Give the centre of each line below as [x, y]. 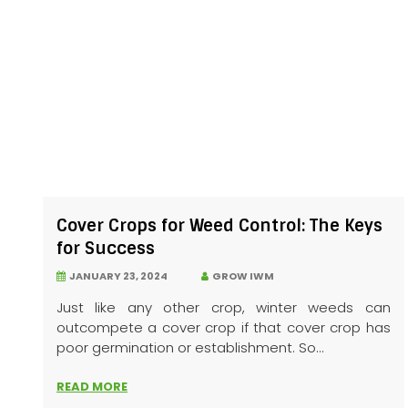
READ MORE [92, 387]
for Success [106, 249]
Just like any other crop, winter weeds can [224, 308]
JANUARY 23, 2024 [117, 276]
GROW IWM [241, 276]
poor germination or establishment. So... [190, 348]
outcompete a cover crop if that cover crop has [224, 328]
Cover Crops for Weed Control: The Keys [219, 226]
